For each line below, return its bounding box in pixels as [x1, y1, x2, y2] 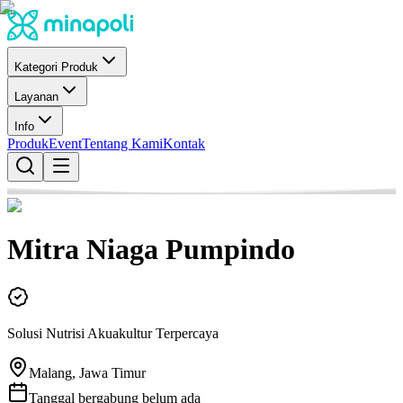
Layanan [14, 90, 58, 103]
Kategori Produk [14, 60, 98, 74]
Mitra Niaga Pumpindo [7, 233, 295, 266]
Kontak [163, 136, 205, 151]
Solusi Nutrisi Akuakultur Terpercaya [7, 325, 219, 341]
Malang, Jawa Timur [29, 364, 146, 381]
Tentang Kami [82, 136, 163, 151]
